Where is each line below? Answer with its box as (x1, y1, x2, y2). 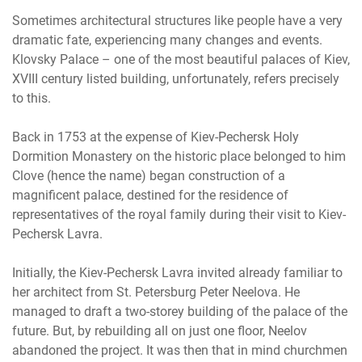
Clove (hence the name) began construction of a (12, 167, 285, 183)
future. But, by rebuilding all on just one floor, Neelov (12, 322, 307, 339)
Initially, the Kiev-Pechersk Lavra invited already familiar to (12, 264, 343, 280)
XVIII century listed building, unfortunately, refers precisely (12, 70, 339, 86)
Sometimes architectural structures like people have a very (12, 12, 343, 28)
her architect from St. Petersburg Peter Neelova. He (12, 284, 300, 300)
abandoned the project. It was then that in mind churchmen (12, 342, 347, 358)
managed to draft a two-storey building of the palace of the (12, 303, 347, 319)
